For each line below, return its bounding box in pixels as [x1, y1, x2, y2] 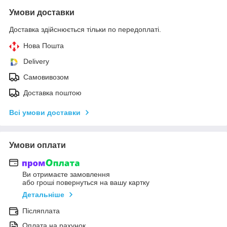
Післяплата [22, 207, 60, 215]
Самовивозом [23, 72, 69, 81]
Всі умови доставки [9, 108, 81, 117]
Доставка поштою [23, 88, 82, 97]
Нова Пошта [23, 41, 64, 50]
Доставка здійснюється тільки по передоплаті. [9, 25, 161, 33]
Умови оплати [9, 140, 66, 149]
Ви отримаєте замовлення [22, 170, 110, 179]
